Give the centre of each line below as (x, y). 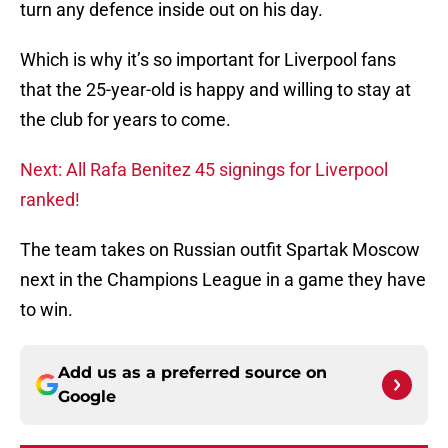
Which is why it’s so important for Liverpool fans (208, 60)
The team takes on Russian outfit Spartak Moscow (220, 250)
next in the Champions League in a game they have (223, 280)
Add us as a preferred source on (192, 373)
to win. (46, 310)
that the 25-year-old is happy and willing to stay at (215, 90)
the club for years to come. (125, 120)
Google (87, 397)
